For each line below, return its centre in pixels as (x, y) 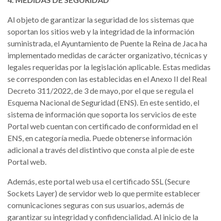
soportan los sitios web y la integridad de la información (101, 31)
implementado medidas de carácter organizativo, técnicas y (107, 55)
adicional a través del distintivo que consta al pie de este (101, 150)
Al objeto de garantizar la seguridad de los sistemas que (101, 19)
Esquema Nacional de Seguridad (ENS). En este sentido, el (103, 102)
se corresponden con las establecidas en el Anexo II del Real (107, 79)
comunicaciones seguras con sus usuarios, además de (96, 205)
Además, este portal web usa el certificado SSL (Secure (99, 181)
